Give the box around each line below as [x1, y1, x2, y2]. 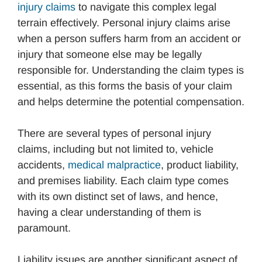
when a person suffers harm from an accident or [18, 32, 241, 44]
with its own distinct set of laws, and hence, [18, 190, 218, 202]
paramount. [18, 222, 71, 234]
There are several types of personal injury [18, 127, 211, 139]
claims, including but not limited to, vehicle [18, 143, 213, 155]
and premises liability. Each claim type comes [18, 174, 229, 187]
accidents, [18, 158, 68, 171]
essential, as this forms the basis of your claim [18, 80, 232, 92]
